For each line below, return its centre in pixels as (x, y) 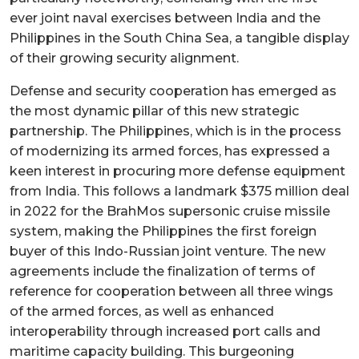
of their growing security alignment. (124, 58)
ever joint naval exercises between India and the (165, 18)
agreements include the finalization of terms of (162, 271)
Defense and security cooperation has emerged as (173, 91)
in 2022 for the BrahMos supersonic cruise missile (170, 211)
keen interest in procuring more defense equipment (177, 171)
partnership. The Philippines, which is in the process (175, 131)
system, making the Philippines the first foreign (163, 231)
